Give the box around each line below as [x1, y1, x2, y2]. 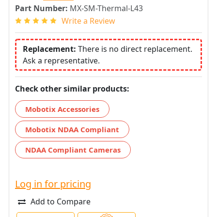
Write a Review [62, 15, 115, 26]
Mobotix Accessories [25, 104, 99, 114]
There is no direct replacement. [78, 43, 192, 54]
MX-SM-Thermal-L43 [70, 3, 143, 14]
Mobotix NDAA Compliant [25, 124, 119, 134]
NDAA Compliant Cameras [25, 144, 121, 155]
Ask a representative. [23, 55, 100, 66]
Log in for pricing [15, 177, 91, 190]
